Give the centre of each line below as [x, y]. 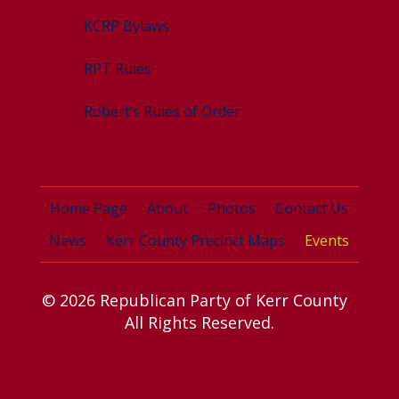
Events [327, 240]
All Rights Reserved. [199, 322]
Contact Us [312, 208]
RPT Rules [118, 68]
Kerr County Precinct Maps [196, 240]
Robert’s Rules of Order [163, 111]
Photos [232, 208]
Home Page [89, 208]
